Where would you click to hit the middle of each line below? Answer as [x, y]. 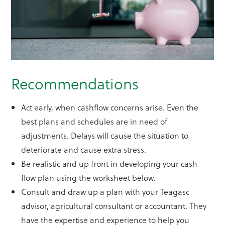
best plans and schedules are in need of [94, 122]
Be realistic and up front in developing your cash [109, 164]
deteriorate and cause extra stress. [84, 150]
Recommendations [75, 84]
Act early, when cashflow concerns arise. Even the [110, 107]
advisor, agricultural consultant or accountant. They [114, 206]
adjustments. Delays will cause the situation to [105, 136]
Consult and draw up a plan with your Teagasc [105, 192]
